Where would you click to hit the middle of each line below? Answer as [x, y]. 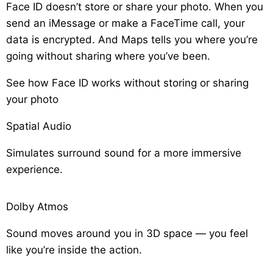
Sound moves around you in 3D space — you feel [127, 234]
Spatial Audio [39, 126]
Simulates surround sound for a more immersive [124, 153]
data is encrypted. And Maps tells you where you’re [132, 40]
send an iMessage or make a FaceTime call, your [126, 23]
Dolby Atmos [37, 207]
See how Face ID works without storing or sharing [127, 83]
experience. [34, 170]
